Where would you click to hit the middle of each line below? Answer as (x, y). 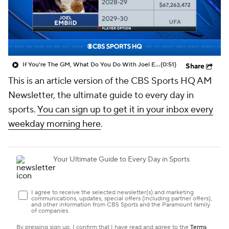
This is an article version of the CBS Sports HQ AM (110, 81)
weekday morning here (54, 124)
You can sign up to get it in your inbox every (125, 110)
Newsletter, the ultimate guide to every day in (101, 95)
